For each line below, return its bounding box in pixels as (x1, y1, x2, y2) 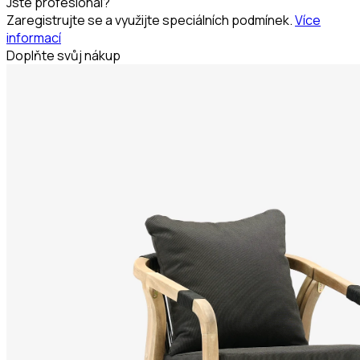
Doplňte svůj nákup (6, 46, 121, 64)
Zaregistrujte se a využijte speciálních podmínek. (6, 10, 292, 29)
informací (6, 28, 61, 47)
